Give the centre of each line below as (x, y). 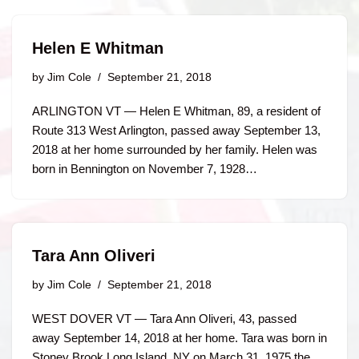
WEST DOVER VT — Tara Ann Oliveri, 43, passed (164, 319)
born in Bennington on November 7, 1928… (146, 169)
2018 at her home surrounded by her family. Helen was (175, 149)
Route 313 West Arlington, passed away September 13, (176, 130)
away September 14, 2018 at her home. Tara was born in (179, 338)
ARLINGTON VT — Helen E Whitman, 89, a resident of (176, 111)
